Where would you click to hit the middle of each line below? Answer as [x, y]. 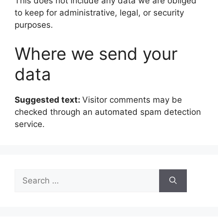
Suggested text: [48, 100]
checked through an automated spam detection [108, 112]
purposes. [34, 25]
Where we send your [96, 54]
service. [30, 124]
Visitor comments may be [132, 100]
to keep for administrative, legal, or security [99, 12]
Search [28, 175]
